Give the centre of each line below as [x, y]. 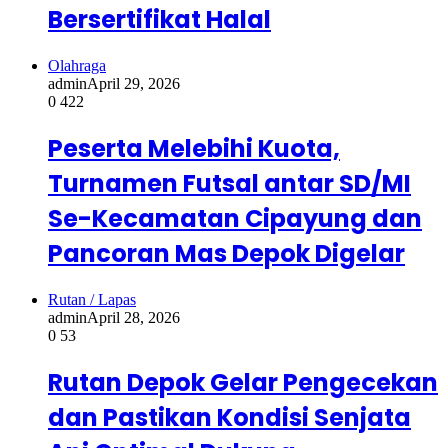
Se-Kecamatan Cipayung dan [235, 218]
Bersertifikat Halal [159, 19]
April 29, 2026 [133, 83]
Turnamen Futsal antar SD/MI [229, 183]
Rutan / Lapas [92, 299]
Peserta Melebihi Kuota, [194, 148]
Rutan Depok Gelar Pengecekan [243, 382]
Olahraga [77, 65]
